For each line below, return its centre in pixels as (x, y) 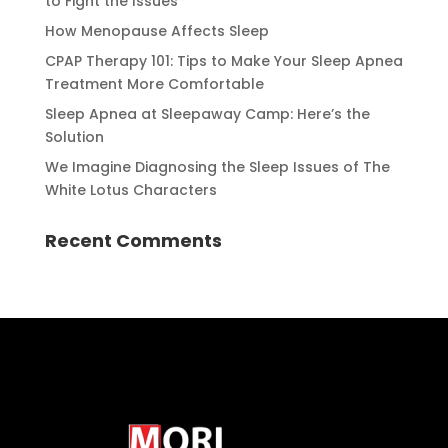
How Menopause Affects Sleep (156, 30)
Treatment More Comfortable (154, 83)
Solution (74, 136)
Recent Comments (133, 240)
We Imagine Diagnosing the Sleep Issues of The (217, 166)
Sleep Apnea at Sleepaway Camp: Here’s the (207, 113)
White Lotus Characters (130, 189)
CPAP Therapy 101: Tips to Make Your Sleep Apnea (223, 60)
